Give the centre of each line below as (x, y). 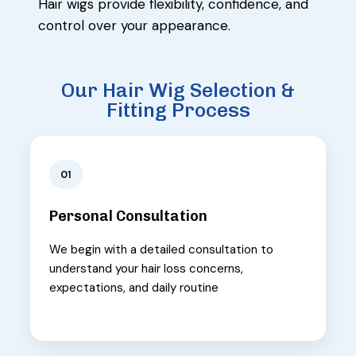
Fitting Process (178, 110)
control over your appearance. (134, 26)
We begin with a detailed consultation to (161, 250)
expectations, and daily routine (134, 288)
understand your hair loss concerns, (146, 269)
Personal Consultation (128, 217)
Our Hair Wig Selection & (178, 90)
